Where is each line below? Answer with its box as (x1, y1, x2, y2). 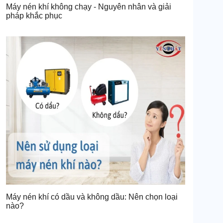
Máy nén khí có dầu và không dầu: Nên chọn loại (6, 192, 178, 201)
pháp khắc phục (6, 11, 62, 20)
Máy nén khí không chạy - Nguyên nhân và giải (6, 2, 171, 11)
